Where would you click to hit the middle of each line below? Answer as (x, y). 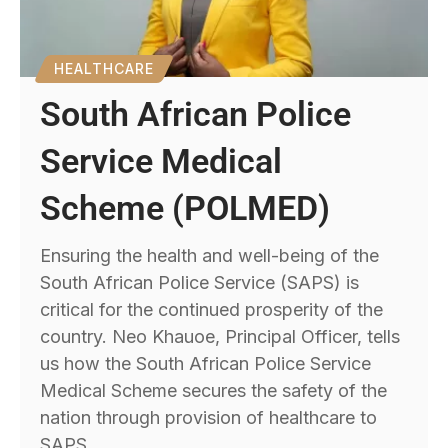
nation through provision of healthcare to (209, 418)
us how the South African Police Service (206, 364)
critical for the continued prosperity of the (212, 310)
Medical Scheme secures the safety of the (214, 391)
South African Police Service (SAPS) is (200, 283)
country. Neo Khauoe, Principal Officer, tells (220, 337)
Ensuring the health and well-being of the (210, 256)
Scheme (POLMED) (185, 208)
